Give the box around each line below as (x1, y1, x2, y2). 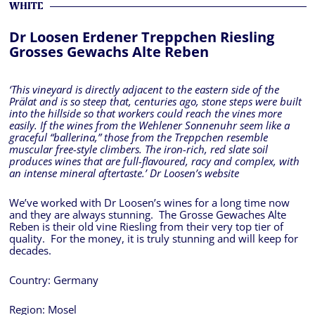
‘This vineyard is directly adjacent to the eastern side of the (8, 82, 279, 98)
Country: (8, 273, 53, 288)
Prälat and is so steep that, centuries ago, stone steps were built (8, 94, 302, 110)
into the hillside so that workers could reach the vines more (8, 106, 282, 122)
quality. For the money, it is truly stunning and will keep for (8, 231, 298, 247)
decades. (8, 243, 51, 259)
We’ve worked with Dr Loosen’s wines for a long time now (8, 195, 290, 211)
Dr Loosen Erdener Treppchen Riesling (8, 27, 274, 48)
